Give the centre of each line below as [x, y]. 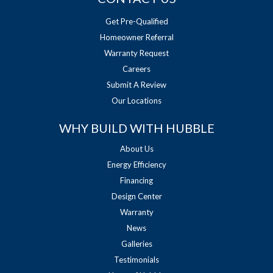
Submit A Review [136, 84]
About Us [136, 148]
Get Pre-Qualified [136, 21]
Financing [136, 180]
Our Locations [136, 100]
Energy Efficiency [136, 164]
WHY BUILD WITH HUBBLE [136, 128]
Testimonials [136, 259]
